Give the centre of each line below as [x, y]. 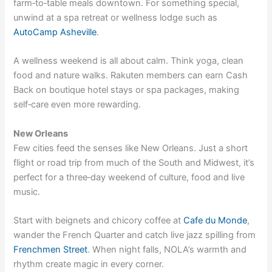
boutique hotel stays [91, 90]
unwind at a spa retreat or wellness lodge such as [116, 18]
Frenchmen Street [51, 250]
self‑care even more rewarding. [77, 105]
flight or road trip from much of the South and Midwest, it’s [134, 162]
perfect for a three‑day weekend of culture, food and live [129, 177]
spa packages [175, 90]
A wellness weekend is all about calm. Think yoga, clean [129, 61]
